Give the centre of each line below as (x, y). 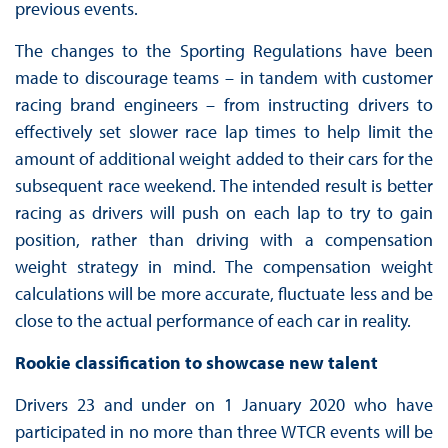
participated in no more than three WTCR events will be (224, 431)
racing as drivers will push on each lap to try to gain (224, 212)
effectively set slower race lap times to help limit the (224, 131)
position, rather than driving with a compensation (224, 239)
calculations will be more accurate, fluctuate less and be (224, 293)
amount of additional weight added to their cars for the (224, 158)
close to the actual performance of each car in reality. (212, 320)
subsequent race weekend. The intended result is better (224, 185)
